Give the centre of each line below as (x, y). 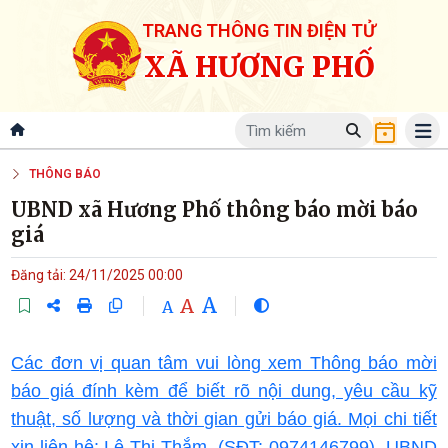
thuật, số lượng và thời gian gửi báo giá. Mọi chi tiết (224, 419)
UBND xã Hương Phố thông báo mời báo (215, 210)
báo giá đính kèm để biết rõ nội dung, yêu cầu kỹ (224, 391)
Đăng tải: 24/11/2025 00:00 (97, 275)
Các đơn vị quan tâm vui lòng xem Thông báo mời (224, 363)
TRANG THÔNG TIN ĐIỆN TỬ (259, 30)
